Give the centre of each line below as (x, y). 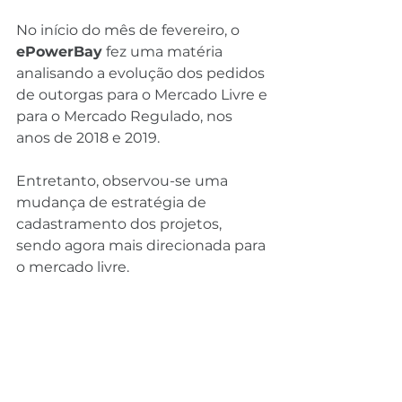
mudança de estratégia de (113, 202)
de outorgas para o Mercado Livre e (144, 95)
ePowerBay (59, 52)
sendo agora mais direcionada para (143, 245)
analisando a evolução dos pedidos (142, 73)
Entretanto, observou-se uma (124, 181)
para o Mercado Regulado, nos (126, 116)
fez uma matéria (164, 52)
